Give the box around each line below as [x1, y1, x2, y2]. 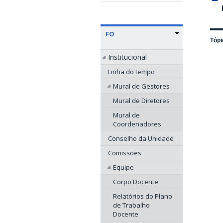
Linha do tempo [108, 67, 155, 77]
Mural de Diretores [113, 96, 170, 106]
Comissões [108, 148, 141, 158]
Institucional [108, 52, 147, 62]
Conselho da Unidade [108, 134, 174, 143]
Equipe [113, 163, 134, 172]
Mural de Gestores [113, 82, 170, 91]
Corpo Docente [113, 177, 158, 187]
